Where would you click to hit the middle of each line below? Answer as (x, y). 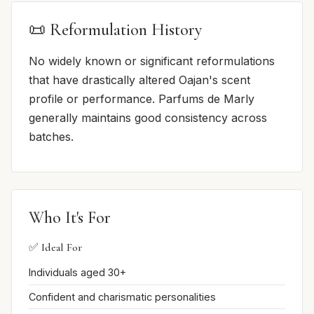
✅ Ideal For (55, 248)
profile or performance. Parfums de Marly (142, 99)
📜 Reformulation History (115, 30)
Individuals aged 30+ (77, 273)
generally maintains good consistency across (148, 118)
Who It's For (70, 218)
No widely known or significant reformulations (152, 61)
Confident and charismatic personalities (122, 296)
